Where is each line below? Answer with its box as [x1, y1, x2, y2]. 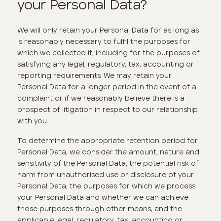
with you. [17, 116, 48, 125]
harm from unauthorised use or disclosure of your [17, 170, 194, 180]
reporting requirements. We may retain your [17, 71, 172, 80]
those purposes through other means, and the [17, 204, 183, 214]
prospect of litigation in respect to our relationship [17, 105, 198, 114]
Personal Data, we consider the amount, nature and [17, 147, 200, 157]
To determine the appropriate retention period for [17, 136, 198, 146]
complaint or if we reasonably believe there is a [17, 93, 185, 103]
